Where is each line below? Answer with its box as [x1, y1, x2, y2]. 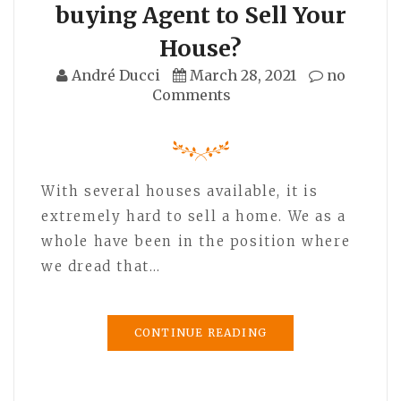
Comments [152, 85, 231, 104]
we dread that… [41, 257, 161, 275]
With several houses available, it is [41, 182, 319, 200]
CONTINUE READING [133, 325, 268, 339]
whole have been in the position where [41, 232, 351, 250]
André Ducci [71, 65, 160, 84]
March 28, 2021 [189, 65, 296, 84]
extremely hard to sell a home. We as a [41, 207, 346, 225]
